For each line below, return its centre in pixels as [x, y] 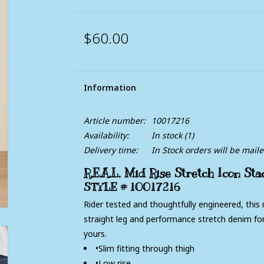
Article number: [114, 121]
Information [110, 88]
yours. [96, 234]
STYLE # [106, 188]
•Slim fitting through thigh [145, 248]
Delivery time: [110, 150]
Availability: [106, 135]
